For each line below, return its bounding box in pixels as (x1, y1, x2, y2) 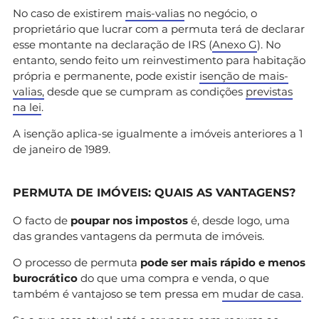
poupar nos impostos (70, 213, 188, 227)
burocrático (13, 271, 78, 285)
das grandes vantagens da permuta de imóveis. (13, 229, 264, 243)
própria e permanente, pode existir (13, 68, 199, 83)
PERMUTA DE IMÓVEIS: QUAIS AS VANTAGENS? (13, 185, 296, 199)
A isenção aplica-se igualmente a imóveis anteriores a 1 (13, 126, 303, 140)
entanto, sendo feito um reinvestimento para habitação (13, 53, 305, 67)
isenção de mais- (199, 68, 288, 83)
